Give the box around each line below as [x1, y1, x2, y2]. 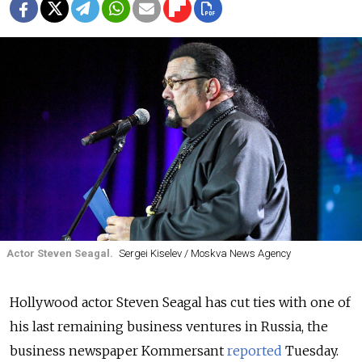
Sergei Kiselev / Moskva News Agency [118, 247, 291, 260]
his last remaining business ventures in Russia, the [10, 318, 328, 335]
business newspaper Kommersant [10, 342, 227, 359]
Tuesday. [282, 342, 339, 359]
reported [227, 342, 282, 359]
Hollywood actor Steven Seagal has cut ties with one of [10, 293, 351, 310]
